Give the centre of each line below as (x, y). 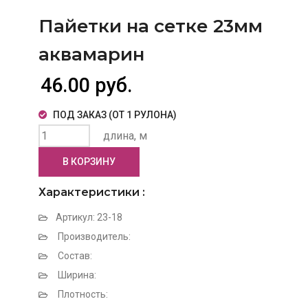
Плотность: (81, 294)
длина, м (125, 136)
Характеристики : (91, 192)
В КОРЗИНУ (89, 162)
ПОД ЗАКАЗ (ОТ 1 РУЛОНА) (114, 115)
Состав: (74, 256)
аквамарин (91, 54)
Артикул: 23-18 (89, 217)
